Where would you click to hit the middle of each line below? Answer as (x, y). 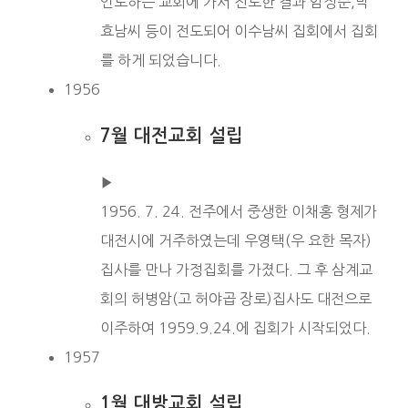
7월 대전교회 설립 (172, 135)
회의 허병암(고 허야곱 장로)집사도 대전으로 (236, 298)
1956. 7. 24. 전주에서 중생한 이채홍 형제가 (239, 211)
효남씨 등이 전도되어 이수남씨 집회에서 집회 (239, 31)
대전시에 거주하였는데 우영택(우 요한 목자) (236, 240)
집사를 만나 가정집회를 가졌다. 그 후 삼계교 (236, 269)
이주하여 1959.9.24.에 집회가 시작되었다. (235, 327)
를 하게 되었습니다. (161, 60)
